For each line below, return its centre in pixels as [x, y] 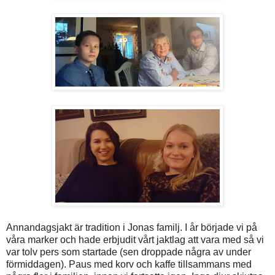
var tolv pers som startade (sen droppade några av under [129, 252]
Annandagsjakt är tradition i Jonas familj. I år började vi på [132, 227]
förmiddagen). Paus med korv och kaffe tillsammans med [129, 264]
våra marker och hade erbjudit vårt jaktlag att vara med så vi [135, 239]
